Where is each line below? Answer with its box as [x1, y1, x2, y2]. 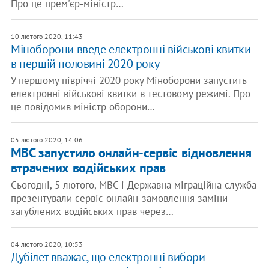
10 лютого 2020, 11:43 [10, 32, 83, 41]
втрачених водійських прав [10, 159, 166, 176]
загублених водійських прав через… [10, 205, 174, 218]
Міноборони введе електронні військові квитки [10, 41, 251, 57]
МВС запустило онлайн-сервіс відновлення [10, 144, 252, 161]
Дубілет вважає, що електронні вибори [10, 249, 205, 265]
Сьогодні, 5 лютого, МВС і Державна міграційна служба [10, 178, 256, 192]
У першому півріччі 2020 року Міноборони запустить [10, 74, 246, 87]
